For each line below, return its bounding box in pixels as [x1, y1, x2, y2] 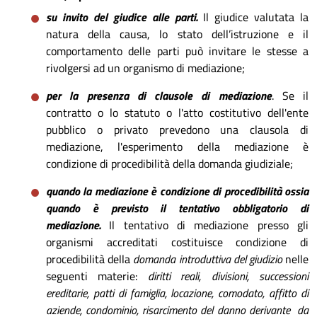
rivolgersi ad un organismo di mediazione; [46, 59, 245, 76]
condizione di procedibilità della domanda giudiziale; [46, 155, 293, 172]
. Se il [271, 87, 309, 104]
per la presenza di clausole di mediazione [46, 87, 272, 104]
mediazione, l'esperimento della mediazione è [46, 138, 309, 155]
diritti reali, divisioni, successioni [147, 267, 309, 284]
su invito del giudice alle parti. [46, 8, 197, 25]
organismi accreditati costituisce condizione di [46, 234, 309, 250]
